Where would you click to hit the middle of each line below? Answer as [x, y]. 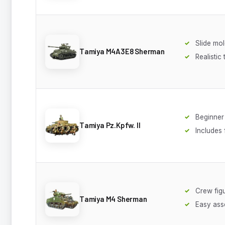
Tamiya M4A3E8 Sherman [122, 51]
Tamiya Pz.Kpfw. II [110, 125]
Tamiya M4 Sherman [113, 199]
